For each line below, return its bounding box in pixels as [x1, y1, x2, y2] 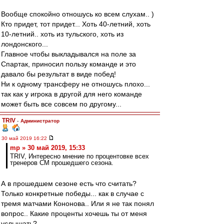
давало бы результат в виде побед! [1, 70, 116, 78]
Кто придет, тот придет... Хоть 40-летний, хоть [1, 20, 150, 28]
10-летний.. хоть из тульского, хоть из [1, 30, 123, 38]
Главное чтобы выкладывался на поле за [1, 50, 136, 58]
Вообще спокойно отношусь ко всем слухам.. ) [1, 10, 154, 18]
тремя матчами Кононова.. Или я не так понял [1, 199, 154, 207]
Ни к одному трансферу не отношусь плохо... [1, 80, 150, 88]
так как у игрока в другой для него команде [1, 90, 142, 98]
